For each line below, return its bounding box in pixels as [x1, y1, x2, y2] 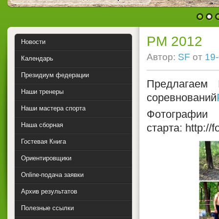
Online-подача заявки [21, 171, 84, 178]
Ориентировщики [21, 154, 71, 162]
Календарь [21, 55, 53, 62]
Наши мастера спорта [21, 105, 86, 112]
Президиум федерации [21, 71, 89, 79]
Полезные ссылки [21, 204, 74, 212]
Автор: [147, 52, 178, 62]
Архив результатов [21, 188, 77, 195]
